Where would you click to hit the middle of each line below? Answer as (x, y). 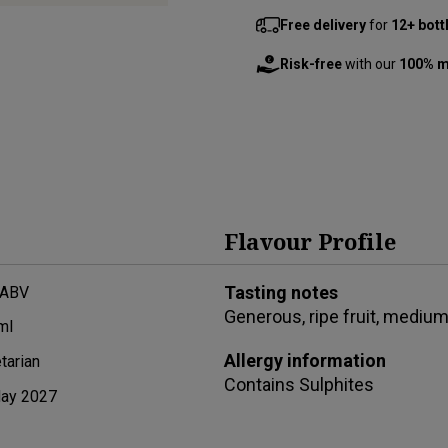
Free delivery (323, 24)
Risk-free (311, 63)
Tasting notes (281, 292)
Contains (261, 384)
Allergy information (305, 360)
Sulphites (336, 384)
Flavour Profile (310, 240)
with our (370, 63)
